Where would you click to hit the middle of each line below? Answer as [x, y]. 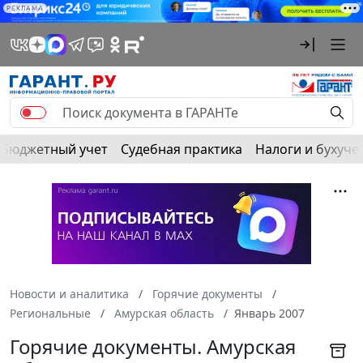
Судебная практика [181, 149]
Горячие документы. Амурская [153, 347]
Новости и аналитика [69, 294]
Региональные [50, 314]
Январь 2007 [269, 314]
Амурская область [164, 314]
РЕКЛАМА [25, 8]
